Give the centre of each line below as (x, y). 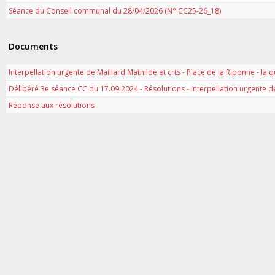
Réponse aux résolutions (52, 105)
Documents (33, 46)
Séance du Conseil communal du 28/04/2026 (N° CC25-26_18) (115, 10)
